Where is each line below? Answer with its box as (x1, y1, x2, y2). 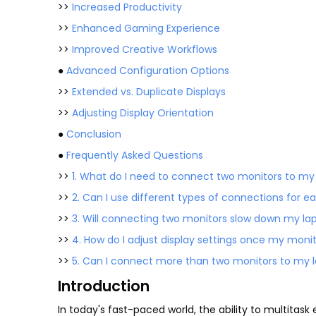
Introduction (58, 276, 150, 296)
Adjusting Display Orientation (72, 106, 214, 120)
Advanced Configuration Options (66, 63, 229, 78)
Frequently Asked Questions (66, 148, 203, 162)
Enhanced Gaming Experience (72, 21, 220, 35)
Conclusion (66, 127, 121, 141)
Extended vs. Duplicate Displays (72, 85, 226, 99)
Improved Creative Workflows (72, 42, 217, 56)
